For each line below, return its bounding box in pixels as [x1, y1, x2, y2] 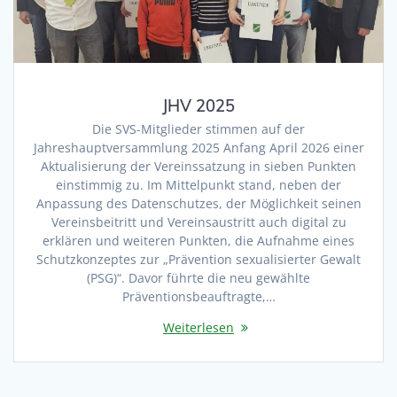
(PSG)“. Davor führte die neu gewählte [87, 269, 310, 286]
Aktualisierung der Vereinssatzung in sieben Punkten [41, 157, 356, 175]
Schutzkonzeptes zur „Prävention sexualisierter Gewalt [36, 250, 361, 268]
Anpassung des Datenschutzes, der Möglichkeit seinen [35, 194, 362, 212]
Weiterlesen [163, 318, 234, 336]
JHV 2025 [162, 95, 235, 116]
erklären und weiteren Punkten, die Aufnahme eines [43, 231, 354, 249]
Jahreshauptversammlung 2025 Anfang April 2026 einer [33, 138, 364, 156]
